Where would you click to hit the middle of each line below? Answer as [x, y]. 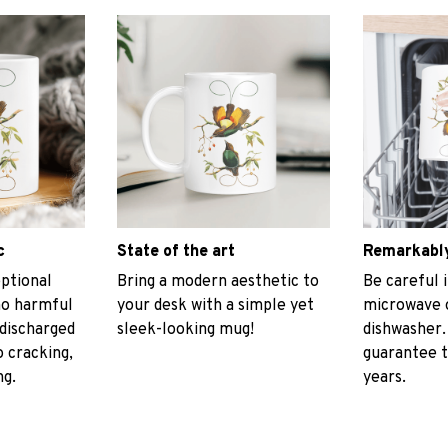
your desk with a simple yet [216, 306]
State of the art [176, 251]
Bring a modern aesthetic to [218, 282]
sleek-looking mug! [186, 330]
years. [384, 378]
